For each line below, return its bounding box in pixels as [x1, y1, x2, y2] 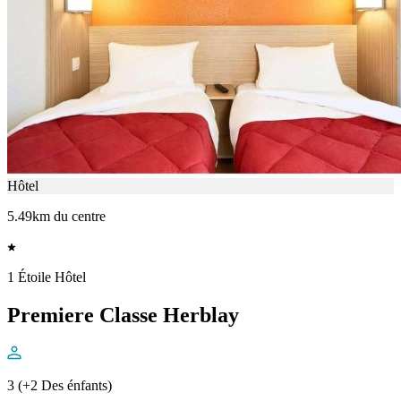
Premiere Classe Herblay [7, 303, 239, 328]
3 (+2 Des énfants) [7, 378, 112, 394]
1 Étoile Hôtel [7, 269, 86, 286]
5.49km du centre [7, 209, 106, 225]
